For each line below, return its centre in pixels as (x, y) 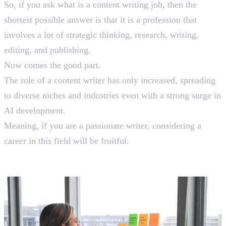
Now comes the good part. (54, 65)
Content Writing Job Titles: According (113, 155)
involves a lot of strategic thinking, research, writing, (101, 35)
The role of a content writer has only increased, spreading (110, 80)
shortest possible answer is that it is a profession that (100, 19)
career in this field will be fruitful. (67, 140)
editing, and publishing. (49, 50)
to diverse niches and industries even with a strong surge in (112, 95)
